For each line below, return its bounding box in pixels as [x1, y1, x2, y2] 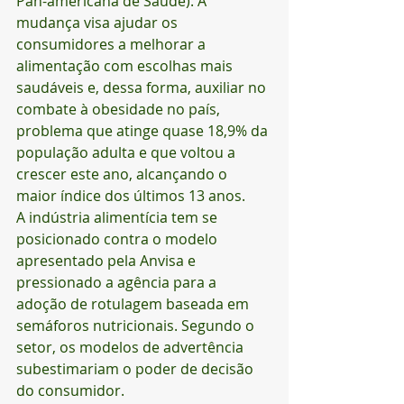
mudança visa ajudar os [16, 13, 181, 32]
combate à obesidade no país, [16, 99, 224, 119]
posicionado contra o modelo [16, 229, 221, 249]
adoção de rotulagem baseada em [16, 294, 252, 314]
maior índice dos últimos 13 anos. [16, 186, 245, 206]
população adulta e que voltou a [16, 142, 239, 162]
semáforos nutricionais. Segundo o [16, 316, 258, 335]
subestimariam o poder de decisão [16, 359, 257, 379]
